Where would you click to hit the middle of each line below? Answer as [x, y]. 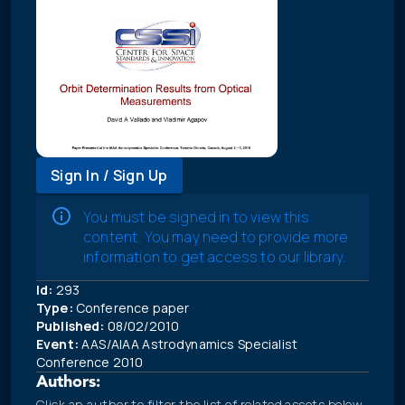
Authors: [68, 383]
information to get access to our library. [215, 257]
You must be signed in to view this [196, 217]
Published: [71, 326]
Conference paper [131, 308]
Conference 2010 [90, 363]
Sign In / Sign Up [109, 176]
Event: [57, 344]
